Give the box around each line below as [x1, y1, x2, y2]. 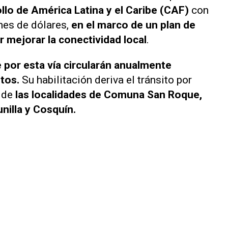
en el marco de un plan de [71, 19, 195, 32]
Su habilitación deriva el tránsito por [19, 73, 192, 86]
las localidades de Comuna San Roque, [15, 88, 202, 101]
